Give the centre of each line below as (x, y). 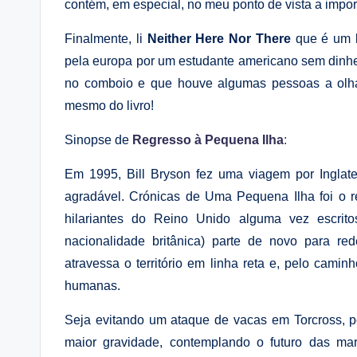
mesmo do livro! (109, 106)
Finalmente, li (106, 39)
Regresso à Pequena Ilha (206, 140)
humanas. (92, 286)
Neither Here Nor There (221, 39)
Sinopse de (97, 140)
